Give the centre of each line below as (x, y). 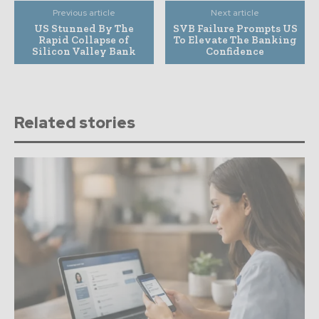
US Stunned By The (84, 28)
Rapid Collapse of (84, 40)
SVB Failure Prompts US (235, 28)
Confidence (235, 51)
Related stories (75, 122)
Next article (235, 12)
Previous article (84, 12)
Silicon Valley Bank (84, 51)
